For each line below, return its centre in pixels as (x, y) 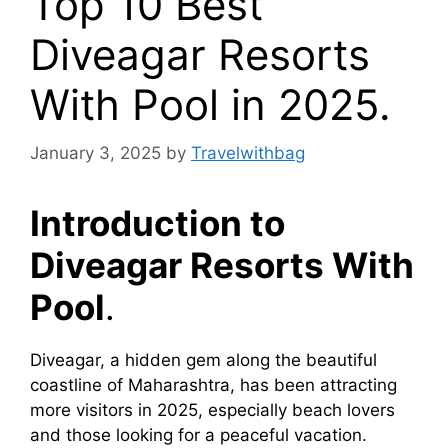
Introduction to (157, 223)
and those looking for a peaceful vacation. (201, 435)
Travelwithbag (248, 153)
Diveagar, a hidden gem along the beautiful (203, 360)
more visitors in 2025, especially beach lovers (212, 410)
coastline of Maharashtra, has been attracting (213, 385)
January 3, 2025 (95, 153)
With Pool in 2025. (210, 104)
